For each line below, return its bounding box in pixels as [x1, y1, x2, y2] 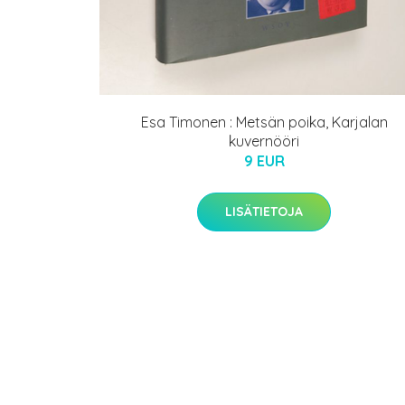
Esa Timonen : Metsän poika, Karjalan [140, 112, 388, 131]
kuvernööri [229, 131, 299, 150]
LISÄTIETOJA [225, 202, 303, 220]
